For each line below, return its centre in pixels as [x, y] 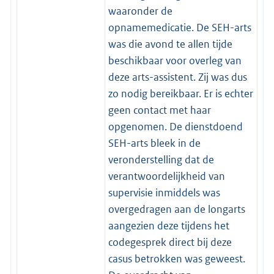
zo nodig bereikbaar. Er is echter [180, 93]
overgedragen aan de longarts [176, 209]
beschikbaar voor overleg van [175, 60]
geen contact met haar [159, 110]
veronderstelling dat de [161, 159]
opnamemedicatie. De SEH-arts [180, 27]
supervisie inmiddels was [164, 192]
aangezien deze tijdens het [168, 225]
